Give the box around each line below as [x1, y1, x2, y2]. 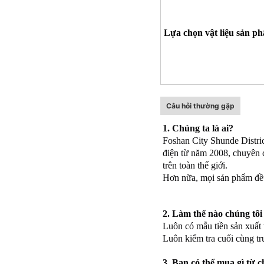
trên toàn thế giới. [163, 160, 227, 171]
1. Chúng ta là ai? [163, 123, 233, 134]
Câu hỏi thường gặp [166, 101, 235, 111]
